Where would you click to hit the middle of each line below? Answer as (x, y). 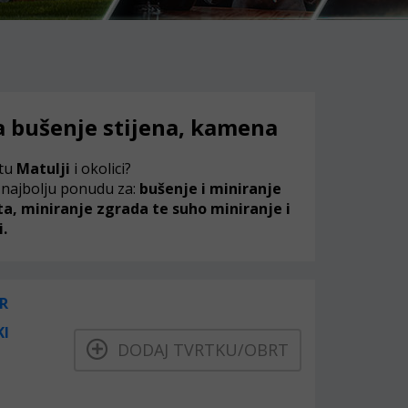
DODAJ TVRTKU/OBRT (198, 349)
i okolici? (100, 168)
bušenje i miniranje (210, 189)
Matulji (43, 168)
